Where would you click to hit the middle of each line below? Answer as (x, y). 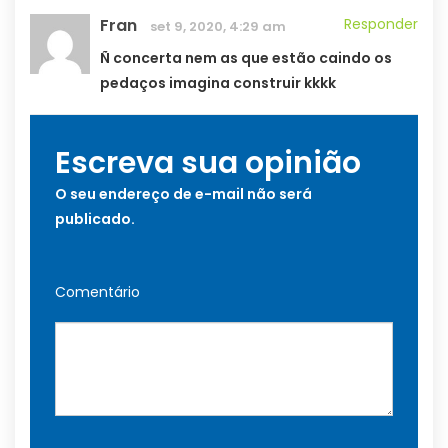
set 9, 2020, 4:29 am (218, 27)
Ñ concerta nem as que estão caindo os (246, 58)
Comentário (97, 292)
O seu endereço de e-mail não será (183, 194)
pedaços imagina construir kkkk (218, 83)
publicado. (95, 219)
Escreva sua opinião (208, 163)
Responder (381, 24)
